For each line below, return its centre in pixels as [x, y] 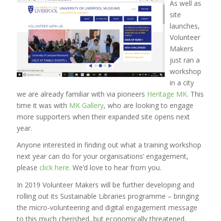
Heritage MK [167, 94]
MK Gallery [86, 105]
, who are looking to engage [148, 105]
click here [54, 168]
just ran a [184, 60]
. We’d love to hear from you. [115, 168]
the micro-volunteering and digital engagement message [107, 208]
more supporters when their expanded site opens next [103, 116]
